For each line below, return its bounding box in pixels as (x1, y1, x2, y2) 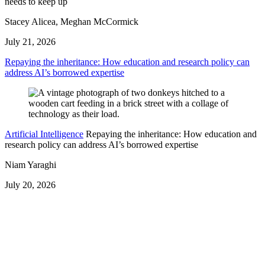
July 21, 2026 (5, 37, 56, 47)
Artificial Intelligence (5, 129, 83, 140)
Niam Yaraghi (5, 160, 56, 170)
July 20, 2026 (5, 180, 56, 190)
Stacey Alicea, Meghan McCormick (5, 17, 138, 27)
